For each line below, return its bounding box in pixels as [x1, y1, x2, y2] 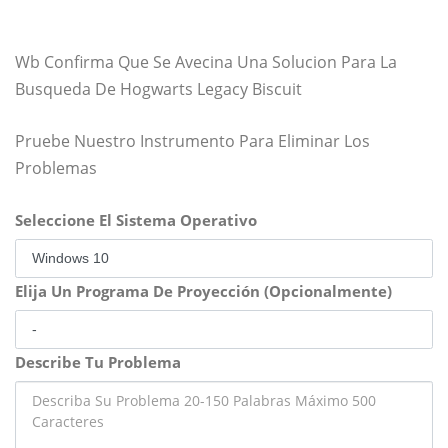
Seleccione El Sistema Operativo [15, 210, 257, 230]
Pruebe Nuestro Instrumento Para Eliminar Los [15, 130, 370, 152]
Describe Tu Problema [15, 352, 181, 372]
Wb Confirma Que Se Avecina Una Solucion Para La [15, 51, 397, 73]
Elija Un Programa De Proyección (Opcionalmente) [15, 281, 392, 301]
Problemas [15, 157, 97, 179]
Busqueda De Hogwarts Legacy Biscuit [15, 78, 302, 100]
